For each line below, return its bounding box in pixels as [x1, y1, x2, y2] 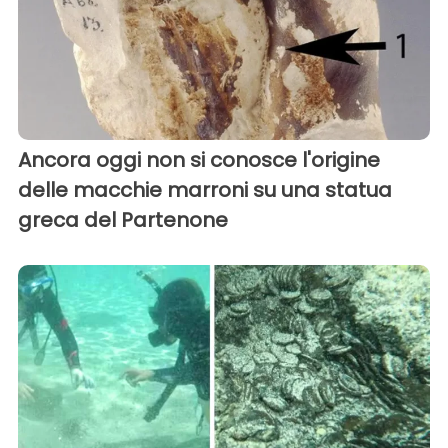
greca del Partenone [18, 206, 228, 235]
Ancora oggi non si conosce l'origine [18, 146, 380, 175]
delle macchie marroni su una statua [18, 176, 392, 205]
